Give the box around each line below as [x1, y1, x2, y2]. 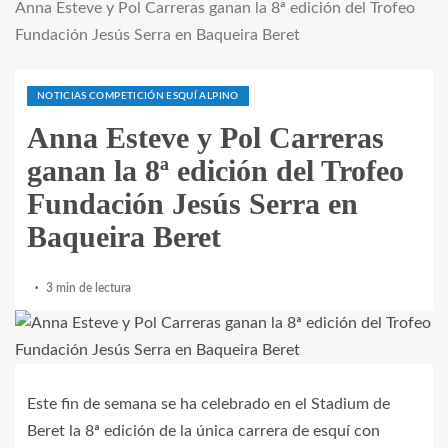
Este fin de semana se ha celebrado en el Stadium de [27, 396, 390, 413]
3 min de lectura [46, 282, 131, 295]
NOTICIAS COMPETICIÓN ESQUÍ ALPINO [37, 91, 239, 102]
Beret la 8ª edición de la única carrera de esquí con [27, 423, 380, 440]
